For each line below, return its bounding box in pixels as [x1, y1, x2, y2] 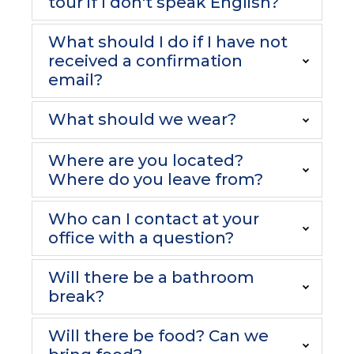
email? [48, 70, 103, 89]
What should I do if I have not [48, 32, 288, 51]
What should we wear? [48, 110, 236, 129]
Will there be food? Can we [48, 326, 269, 345]
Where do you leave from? [48, 170, 263, 189]
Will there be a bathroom [48, 268, 254, 287]
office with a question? [48, 228, 234, 247]
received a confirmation [48, 51, 243, 70]
